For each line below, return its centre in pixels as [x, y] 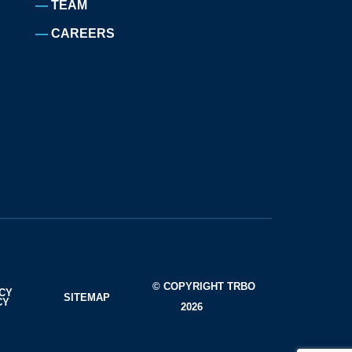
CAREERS [83, 33]
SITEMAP [87, 297]
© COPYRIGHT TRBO [203, 286]
